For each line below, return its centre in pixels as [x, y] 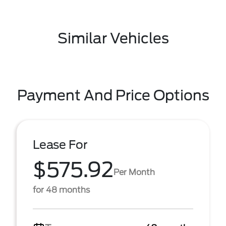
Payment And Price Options [113, 95]
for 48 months [61, 190]
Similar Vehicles [113, 38]
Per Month [134, 172]
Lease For [60, 145]
